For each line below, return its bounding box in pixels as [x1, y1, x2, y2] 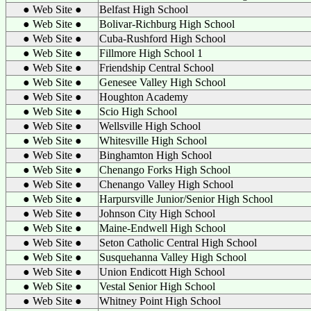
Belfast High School [99, 3, 188, 15]
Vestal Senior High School [99, 280, 215, 292]
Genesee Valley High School [99, 76, 226, 88]
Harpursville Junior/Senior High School [99, 193, 273, 205]
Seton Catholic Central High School [99, 237, 257, 249]
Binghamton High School [99, 149, 212, 161]
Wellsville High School [99, 120, 201, 132]
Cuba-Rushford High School [99, 33, 226, 44]
